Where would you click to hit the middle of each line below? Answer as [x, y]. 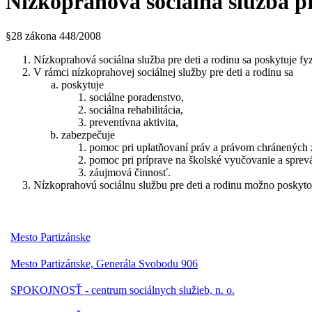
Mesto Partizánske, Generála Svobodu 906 [104, 263]
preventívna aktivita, [134, 122]
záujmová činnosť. [130, 172]
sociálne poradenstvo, [136, 97]
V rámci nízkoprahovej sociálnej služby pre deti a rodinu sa [163, 72]
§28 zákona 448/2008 [53, 36]
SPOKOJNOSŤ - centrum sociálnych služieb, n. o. [123, 290]
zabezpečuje [88, 134]
